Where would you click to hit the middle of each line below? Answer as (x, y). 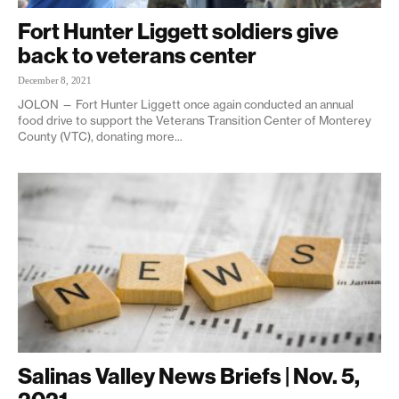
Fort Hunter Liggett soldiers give (178, 32)
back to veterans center (137, 56)
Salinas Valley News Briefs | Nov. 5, (189, 375)
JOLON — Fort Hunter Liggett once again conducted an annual (186, 105)
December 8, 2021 (55, 81)
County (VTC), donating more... (100, 137)
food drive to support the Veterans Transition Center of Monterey (195, 121)
